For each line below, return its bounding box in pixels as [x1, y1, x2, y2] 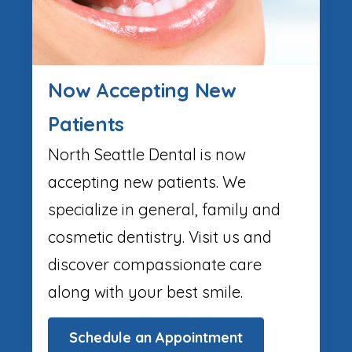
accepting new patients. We [48, 171, 246, 192]
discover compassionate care [48, 254, 262, 274]
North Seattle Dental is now [48, 144, 246, 164]
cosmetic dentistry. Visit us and [48, 226, 272, 247]
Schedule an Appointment [69, 328, 243, 346]
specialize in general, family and [48, 199, 280, 219]
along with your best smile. [48, 281, 243, 302]
